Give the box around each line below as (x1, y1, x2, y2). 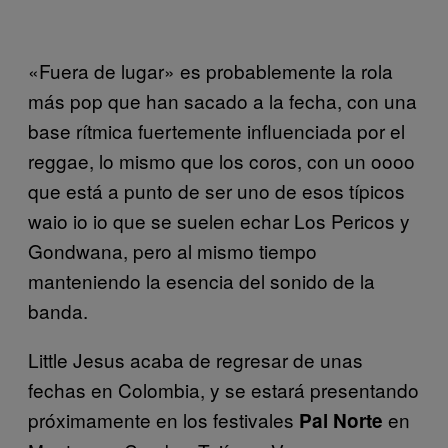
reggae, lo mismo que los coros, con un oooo (28, 146, 415, 174)
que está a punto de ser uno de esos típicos (28, 176, 405, 204)
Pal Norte (299, 406, 383, 434)
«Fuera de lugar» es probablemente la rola (28, 56, 393, 84)
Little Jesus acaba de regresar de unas (28, 345, 363, 373)
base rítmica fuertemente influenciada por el (28, 116, 405, 144)
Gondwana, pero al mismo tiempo (28, 236, 317, 264)
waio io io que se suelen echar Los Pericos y (28, 206, 410, 234)
